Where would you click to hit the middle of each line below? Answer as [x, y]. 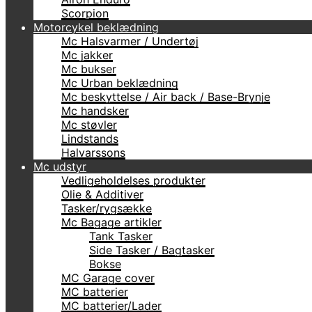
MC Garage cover [108, 278]
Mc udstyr [60, 166]
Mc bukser [89, 69]
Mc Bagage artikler [111, 222]
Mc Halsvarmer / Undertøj [130, 41]
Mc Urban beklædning [120, 83]
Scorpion [85, 13]
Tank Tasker [121, 236]
